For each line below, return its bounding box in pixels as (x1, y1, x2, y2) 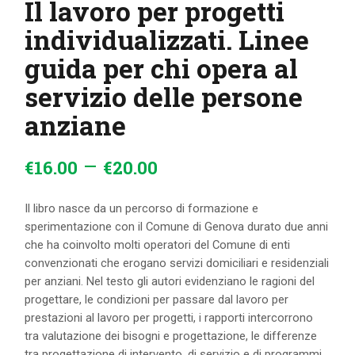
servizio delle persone (25, 78, 303, 114)
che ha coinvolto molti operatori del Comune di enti (25, 238, 291, 253)
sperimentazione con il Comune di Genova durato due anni (25, 219, 329, 235)
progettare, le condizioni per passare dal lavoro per (25, 292, 289, 307)
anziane (25, 107, 127, 143)
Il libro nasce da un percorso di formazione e (25, 201, 259, 216)
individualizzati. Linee (25, 21, 310, 57)
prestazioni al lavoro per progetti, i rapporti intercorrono (25, 311, 314, 326)
